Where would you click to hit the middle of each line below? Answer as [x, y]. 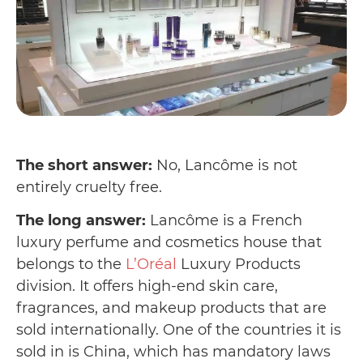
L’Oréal [151, 264]
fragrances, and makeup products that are [171, 307]
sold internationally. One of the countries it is [179, 329]
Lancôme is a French [226, 220]
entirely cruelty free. [89, 188]
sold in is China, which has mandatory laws [173, 351]
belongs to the [71, 264]
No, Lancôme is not [227, 166]
